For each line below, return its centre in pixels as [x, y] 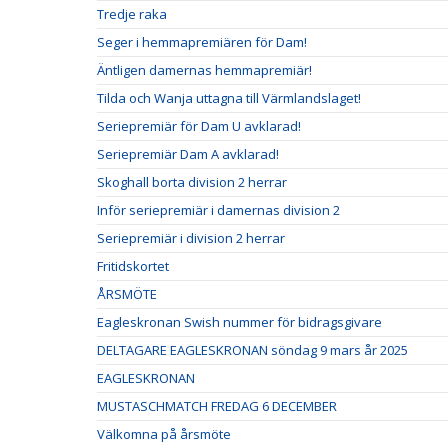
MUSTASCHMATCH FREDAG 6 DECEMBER [217, 406]
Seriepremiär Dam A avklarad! [188, 154]
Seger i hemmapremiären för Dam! [202, 42]
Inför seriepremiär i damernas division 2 [218, 210]
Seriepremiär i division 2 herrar [191, 238]
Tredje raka [132, 14]
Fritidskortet [133, 266]
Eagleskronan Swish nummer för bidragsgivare [239, 322]
